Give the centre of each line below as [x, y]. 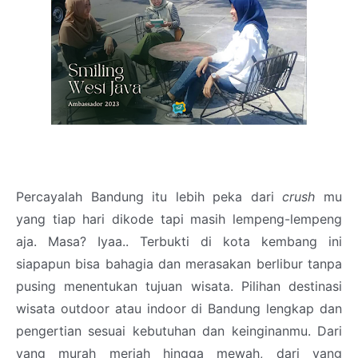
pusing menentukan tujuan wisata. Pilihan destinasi [179, 286]
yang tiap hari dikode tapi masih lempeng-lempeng [179, 219]
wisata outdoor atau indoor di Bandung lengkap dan [179, 309]
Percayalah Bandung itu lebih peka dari [149, 197]
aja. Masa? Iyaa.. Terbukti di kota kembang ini [179, 242]
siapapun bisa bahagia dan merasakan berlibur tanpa [179, 264]
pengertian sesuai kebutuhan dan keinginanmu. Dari [179, 331]
